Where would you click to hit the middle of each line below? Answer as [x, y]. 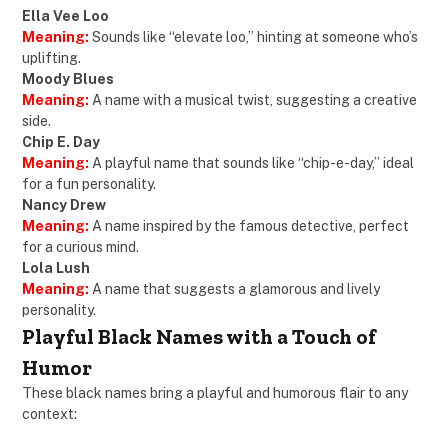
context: [49, 414]
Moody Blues [68, 79]
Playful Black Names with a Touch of [199, 337]
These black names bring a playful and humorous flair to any [215, 393]
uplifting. [51, 58]
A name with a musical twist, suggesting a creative [253, 100]
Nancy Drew [64, 205]
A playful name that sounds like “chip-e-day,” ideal [253, 163]
